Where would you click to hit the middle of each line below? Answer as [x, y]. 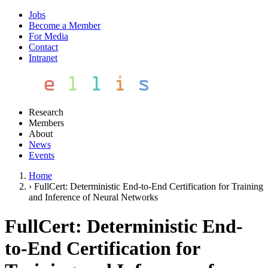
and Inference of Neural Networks [93, 197]
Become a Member [65, 25]
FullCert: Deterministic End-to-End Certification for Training [149, 186]
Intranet [43, 58]
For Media [48, 36]
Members [46, 123]
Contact [43, 47]
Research [46, 112]
